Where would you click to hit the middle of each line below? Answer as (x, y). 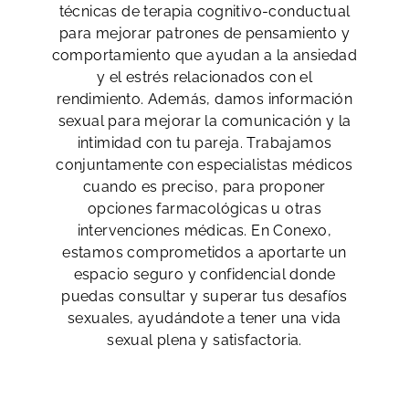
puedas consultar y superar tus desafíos (204, 296)
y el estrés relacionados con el (204, 77)
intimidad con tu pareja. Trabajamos (204, 142)
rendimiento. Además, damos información (204, 99)
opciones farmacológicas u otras (204, 208)
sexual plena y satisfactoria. (204, 340)
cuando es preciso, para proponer (204, 186)
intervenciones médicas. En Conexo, (204, 230)
